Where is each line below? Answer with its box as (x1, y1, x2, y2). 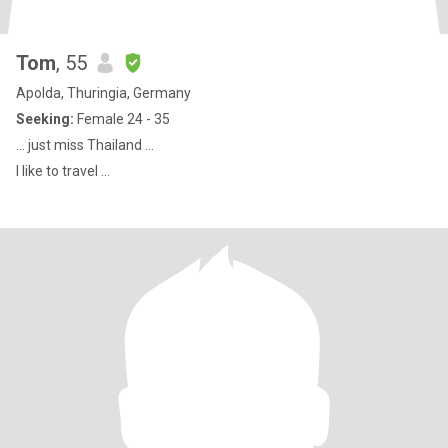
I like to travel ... (16, 163, 110, 179)
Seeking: (16, 111, 74, 127)
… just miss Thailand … (16, 137, 154, 153)
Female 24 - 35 (74, 111, 170, 127)
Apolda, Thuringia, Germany (16, 85, 191, 101)
